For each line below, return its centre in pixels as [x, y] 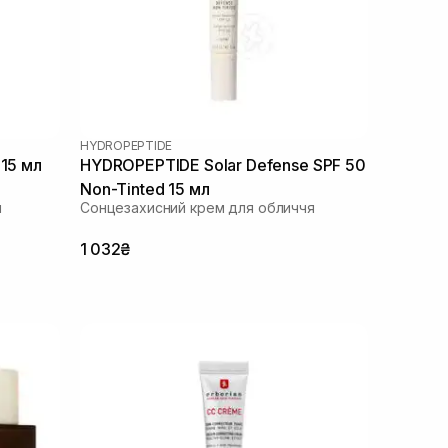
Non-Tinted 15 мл [145, 188]
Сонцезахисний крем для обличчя [197, 207]
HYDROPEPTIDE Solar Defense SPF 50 [223, 164]
